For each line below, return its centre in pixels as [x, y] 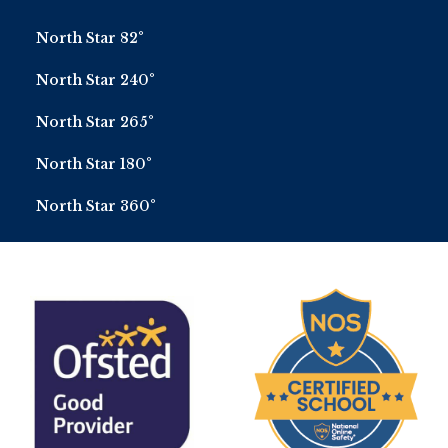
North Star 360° [96, 206]
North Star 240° [95, 80]
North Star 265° [95, 122]
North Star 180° [94, 164]
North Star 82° [90, 38]
